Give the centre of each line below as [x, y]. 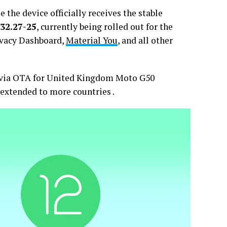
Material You [92, 41]
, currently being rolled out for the [105, 27]
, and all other [145, 41]
